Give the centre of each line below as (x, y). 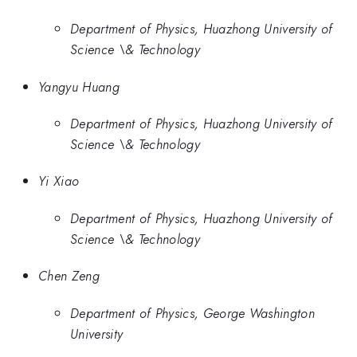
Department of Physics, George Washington (193, 313)
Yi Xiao (59, 181)
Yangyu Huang (79, 86)
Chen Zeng (69, 276)
